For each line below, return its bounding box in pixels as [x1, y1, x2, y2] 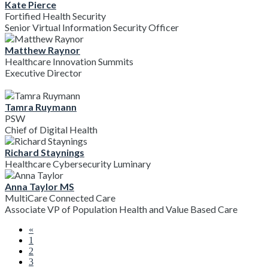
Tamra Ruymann [5, 100, 77, 112]
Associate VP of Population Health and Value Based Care [5, 203, 237, 215]
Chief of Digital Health [5, 123, 98, 135]
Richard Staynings [5, 146, 84, 158]
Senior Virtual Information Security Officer [5, 21, 179, 33]
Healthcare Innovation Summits [5, 55, 133, 67]
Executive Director [5, 66, 82, 78]
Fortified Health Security [5, 10, 106, 22]
